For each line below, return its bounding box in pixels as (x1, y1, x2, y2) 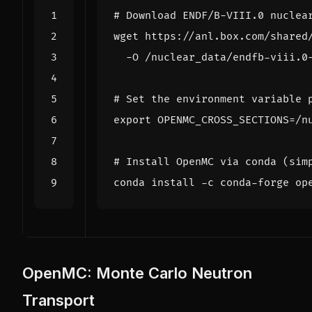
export (114, 113, 151, 127)
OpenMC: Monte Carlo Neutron (22, 263, 252, 282)
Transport (22, 290, 95, 309)
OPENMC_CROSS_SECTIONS (157, 113, 289, 127)
